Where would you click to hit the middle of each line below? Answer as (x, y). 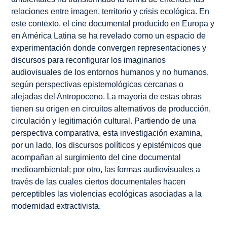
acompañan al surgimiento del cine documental (96, 157)
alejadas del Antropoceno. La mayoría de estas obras (106, 96)
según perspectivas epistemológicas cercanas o (97, 84)
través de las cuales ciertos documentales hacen (98, 181)
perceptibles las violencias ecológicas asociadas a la (106, 194)
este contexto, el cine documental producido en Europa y (113, 23)
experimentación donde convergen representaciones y (109, 48)
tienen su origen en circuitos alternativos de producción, (111, 108)
